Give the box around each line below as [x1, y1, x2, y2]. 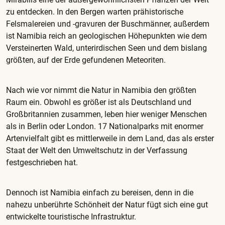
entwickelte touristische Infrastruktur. [6, 211, 136, 221]
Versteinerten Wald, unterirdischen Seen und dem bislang [6, 43, 207, 53]
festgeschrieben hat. [6, 157, 78, 167]
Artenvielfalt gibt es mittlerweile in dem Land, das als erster [6, 133, 214, 143]
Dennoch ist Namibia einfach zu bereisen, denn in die [6, 187, 193, 197]
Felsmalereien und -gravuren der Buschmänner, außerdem [6, 19, 209, 29]
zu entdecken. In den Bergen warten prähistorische [6, 7, 183, 17]
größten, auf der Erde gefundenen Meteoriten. [6, 55, 166, 65]
